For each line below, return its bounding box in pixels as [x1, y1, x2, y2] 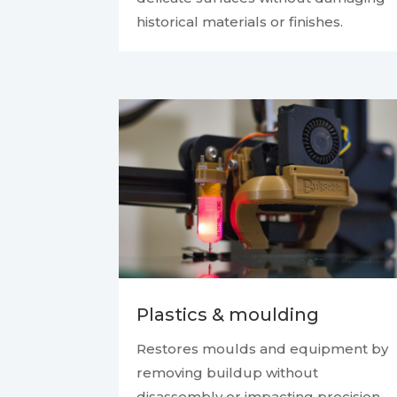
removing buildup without [136, 364, 319, 382]
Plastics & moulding [136, 304, 320, 326]
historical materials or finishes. [136, 13, 344, 31]
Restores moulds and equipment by [136, 340, 389, 358]
